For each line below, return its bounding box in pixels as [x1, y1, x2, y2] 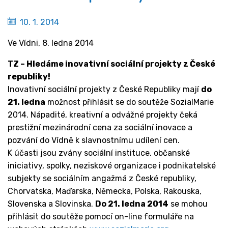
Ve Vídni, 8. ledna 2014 [8, 38, 94, 48]
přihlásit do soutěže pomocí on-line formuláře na [8, 212, 194, 222]
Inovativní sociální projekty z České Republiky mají [8, 84, 201, 95]
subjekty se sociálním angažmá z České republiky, [8, 174, 196, 184]
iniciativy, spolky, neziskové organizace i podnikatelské [8, 161, 216, 171]
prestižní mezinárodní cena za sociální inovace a [8, 123, 192, 133]
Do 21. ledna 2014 [95, 199, 168, 209]
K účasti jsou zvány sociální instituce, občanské [8, 148, 190, 158]
